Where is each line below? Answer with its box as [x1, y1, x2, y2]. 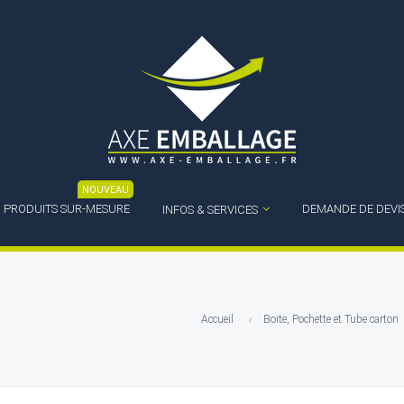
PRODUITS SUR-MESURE [4, 202, 130, 216]
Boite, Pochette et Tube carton [263, 313, 399, 326]
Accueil [201, 313, 234, 326]
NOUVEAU [82, 184, 129, 196]
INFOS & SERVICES [162, 203, 258, 216]
